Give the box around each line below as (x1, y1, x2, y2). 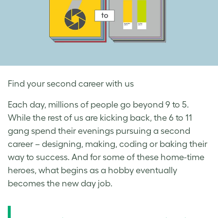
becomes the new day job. (8, 179, 112, 188)
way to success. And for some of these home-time (8, 152, 204, 162)
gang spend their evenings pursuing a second (8, 126, 190, 136)
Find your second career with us (8, 79, 134, 89)
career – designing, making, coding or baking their (8, 139, 207, 149)
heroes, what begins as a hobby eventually (8, 165, 177, 175)
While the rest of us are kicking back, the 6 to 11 (8, 113, 192, 123)
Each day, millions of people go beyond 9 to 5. (8, 100, 189, 109)
